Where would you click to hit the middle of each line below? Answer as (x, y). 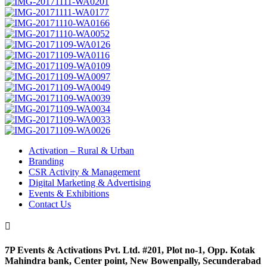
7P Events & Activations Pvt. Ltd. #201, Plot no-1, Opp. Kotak (130, 250)
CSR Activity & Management (84, 172)
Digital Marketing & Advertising (90, 183)
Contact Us (50, 204)
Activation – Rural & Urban (81, 150)
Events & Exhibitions (69, 193)
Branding (46, 161)
